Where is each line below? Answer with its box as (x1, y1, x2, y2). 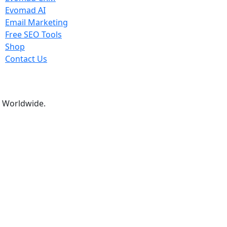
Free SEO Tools (5, 29, 62, 40)
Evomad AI (5, 5, 46, 16)
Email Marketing (5, 17, 68, 28)
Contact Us (5, 53, 47, 64)
